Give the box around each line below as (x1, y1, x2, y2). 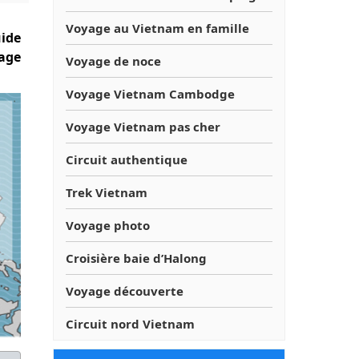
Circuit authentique (66, 151, 188, 167)
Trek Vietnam (66, 184, 147, 200)
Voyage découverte (66, 282, 184, 299)
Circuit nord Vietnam (66, 315, 195, 332)
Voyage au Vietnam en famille (66, 19, 249, 36)
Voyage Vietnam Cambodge (66, 85, 235, 102)
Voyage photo (66, 216, 150, 233)
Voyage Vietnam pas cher (66, 118, 220, 135)
